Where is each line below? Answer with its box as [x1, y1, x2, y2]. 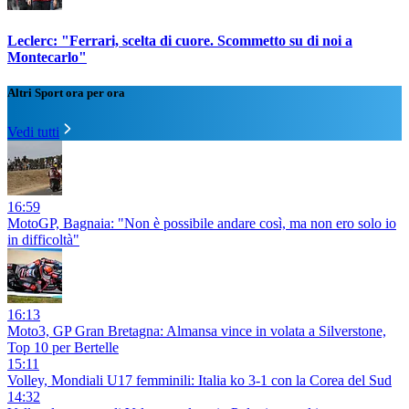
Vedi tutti [7, 124, 59, 141]
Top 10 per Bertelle [7, 340, 119, 356]
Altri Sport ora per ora [7, 86, 125, 100]
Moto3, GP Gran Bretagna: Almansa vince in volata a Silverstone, [7, 323, 386, 340]
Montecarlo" [7, 48, 87, 65]
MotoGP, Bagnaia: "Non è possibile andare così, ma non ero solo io [7, 215, 396, 232]
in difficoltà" [7, 232, 79, 248]
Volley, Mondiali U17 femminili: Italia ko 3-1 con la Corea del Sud [7, 372, 392, 389]
